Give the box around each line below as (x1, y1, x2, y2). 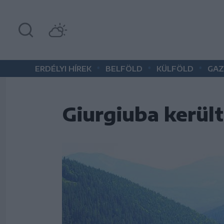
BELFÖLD (105, 64, 142, 73)
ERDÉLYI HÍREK (35, 64, 91, 73)
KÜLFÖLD (156, 64, 193, 73)
